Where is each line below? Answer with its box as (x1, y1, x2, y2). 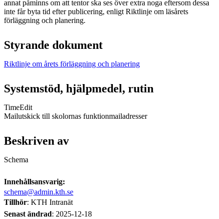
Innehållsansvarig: (4, 177, 65, 186)
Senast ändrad (4, 209, 52, 218)
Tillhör (4, 197, 27, 206)
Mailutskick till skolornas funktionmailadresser (4, 111, 147, 120)
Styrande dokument (4, 38, 103, 51)
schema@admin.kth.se (4, 187, 73, 196)
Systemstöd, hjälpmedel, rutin (4, 82, 153, 95)
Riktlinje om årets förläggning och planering (4, 59, 140, 68)
